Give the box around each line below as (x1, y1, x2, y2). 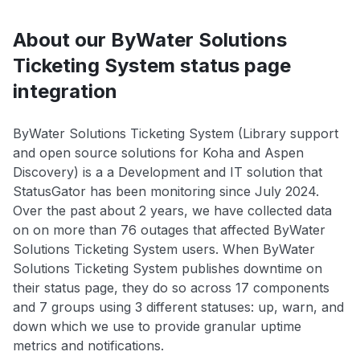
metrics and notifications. (13, 337, 164, 354)
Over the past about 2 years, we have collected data (13, 202, 332, 219)
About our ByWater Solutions (13, 27, 287, 51)
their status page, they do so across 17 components (13, 279, 329, 296)
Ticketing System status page (13, 53, 291, 77)
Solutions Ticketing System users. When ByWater (13, 240, 315, 257)
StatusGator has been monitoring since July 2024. (13, 182, 319, 199)
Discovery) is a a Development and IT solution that (13, 163, 322, 180)
